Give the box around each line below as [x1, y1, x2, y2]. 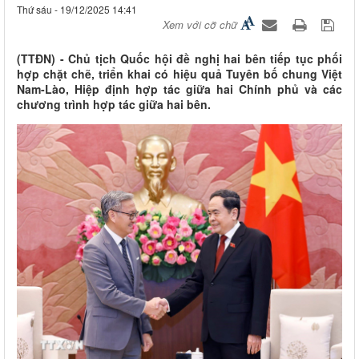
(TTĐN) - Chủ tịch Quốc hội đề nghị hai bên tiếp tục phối [17, 50, 342, 67]
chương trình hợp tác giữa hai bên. [17, 96, 211, 113]
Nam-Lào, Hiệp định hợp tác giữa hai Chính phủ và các [17, 81, 342, 98]
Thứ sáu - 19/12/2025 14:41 [17, 2, 137, 17]
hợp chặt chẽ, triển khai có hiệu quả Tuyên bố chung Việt [17, 66, 342, 83]
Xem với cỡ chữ [163, 17, 237, 33]
